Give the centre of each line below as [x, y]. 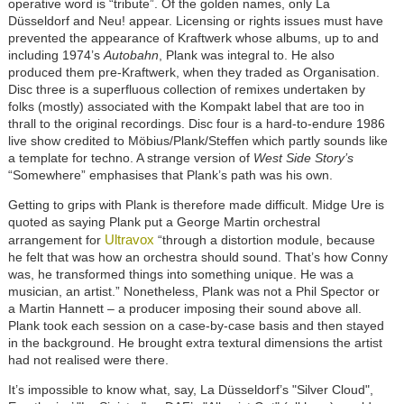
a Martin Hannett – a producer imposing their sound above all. [184, 309]
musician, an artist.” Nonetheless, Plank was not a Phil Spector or [193, 292]
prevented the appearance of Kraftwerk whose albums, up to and [193, 38]
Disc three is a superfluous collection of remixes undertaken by [186, 90]
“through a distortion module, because [264, 240]
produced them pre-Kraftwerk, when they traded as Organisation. [193, 73]
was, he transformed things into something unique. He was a [180, 275]
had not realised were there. [88, 360]
